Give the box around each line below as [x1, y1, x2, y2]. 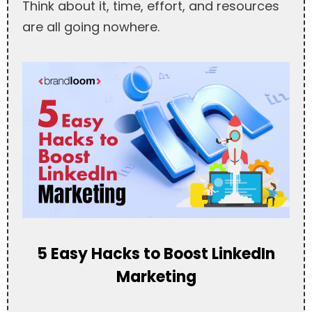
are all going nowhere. [22, 18, 159, 36]
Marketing [116, 266, 196, 288]
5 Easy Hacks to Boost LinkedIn [37, 243, 275, 265]
